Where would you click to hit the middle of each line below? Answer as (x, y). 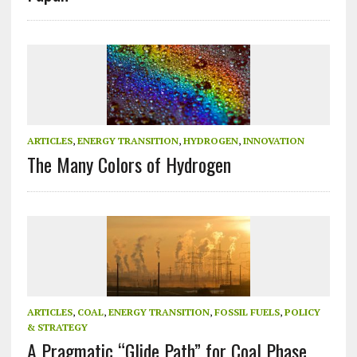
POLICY (302, 312)
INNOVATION (273, 141)
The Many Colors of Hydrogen (129, 165)
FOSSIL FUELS (247, 312)
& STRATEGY (57, 328)
